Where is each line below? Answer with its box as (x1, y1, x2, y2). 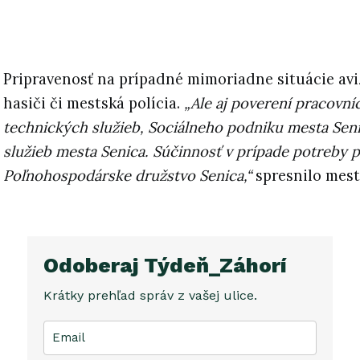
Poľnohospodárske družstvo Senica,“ (3, 166, 252, 186)
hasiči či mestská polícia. (3, 94, 184, 113)
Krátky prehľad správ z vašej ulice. (43, 287, 257, 303)
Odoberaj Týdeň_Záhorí (43, 253, 287, 278)
